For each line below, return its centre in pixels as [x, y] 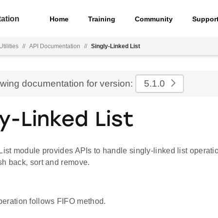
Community [154, 19]
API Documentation [55, 46]
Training [102, 19]
